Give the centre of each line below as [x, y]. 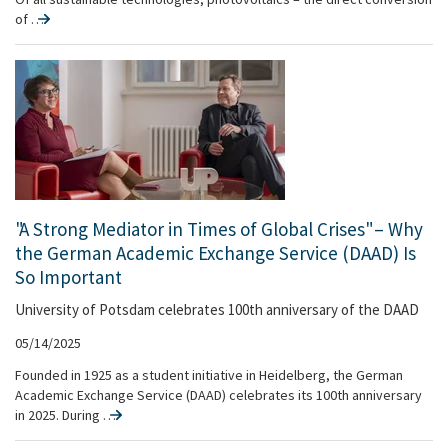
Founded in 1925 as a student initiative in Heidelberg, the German [209, 375]
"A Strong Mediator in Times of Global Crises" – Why [219, 229]
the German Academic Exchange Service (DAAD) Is [215, 253]
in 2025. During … [60, 415]
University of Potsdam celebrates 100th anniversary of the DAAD [217, 309]
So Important [68, 277]
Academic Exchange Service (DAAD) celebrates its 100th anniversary [218, 395]
